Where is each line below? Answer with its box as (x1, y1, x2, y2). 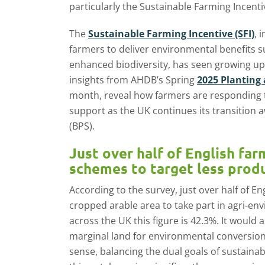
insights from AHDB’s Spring (69, 73, 197, 86)
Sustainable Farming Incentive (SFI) (88, 27, 254, 40)
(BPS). (69, 119, 95, 132)
